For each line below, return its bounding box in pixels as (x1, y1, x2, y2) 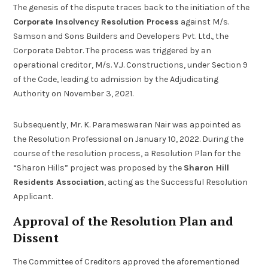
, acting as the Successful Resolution (104, 177, 248, 188)
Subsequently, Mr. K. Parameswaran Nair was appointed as (13, 120, 242, 130)
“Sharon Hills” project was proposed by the (13, 163, 184, 173)
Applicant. (13, 191, 53, 202)
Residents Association (13, 177, 105, 188)
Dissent (13, 229, 59, 246)
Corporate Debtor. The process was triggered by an (13, 45, 212, 56)
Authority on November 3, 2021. (13, 89, 134, 99)
